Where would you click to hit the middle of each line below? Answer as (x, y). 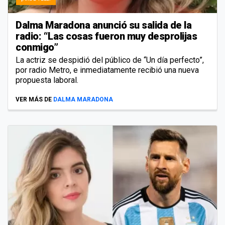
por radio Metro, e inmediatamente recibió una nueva (107, 70)
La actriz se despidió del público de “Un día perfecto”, (110, 60)
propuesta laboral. (47, 80)
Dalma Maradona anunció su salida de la (103, 25)
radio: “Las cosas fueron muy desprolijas (106, 36)
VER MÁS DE (34, 99)
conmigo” (37, 47)
